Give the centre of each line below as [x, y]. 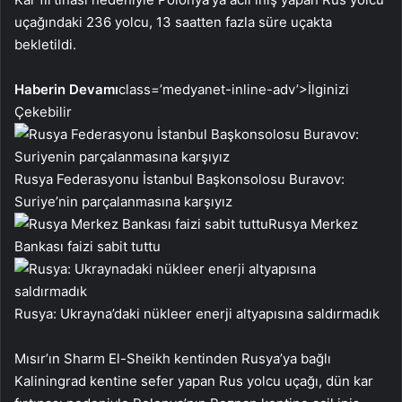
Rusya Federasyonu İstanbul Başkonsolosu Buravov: [179, 179]
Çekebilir [43, 112]
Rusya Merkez [313, 224]
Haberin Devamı [66, 89]
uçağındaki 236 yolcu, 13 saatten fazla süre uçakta [173, 22]
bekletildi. [45, 44]
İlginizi [328, 89]
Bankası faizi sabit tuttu [87, 246]
